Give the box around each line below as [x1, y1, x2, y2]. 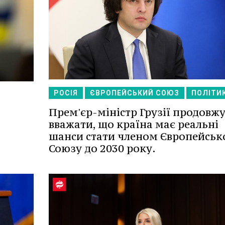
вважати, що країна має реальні [48, 117, 218, 131]
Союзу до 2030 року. [48, 141, 156, 155]
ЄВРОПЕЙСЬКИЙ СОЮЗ [89, 88, 179, 97]
